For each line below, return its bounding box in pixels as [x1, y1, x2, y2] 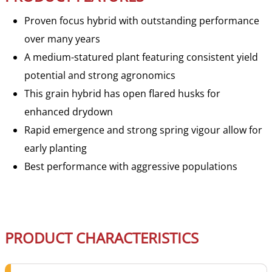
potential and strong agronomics [24, 68, 175, 82]
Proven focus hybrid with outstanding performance [24, 13, 259, 27]
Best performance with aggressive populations [24, 159, 237, 173]
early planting [24, 141, 87, 155]
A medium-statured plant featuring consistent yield [24, 50, 258, 64]
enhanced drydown [24, 104, 113, 118]
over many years [24, 32, 100, 46]
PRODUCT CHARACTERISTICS [5, 227, 199, 248]
